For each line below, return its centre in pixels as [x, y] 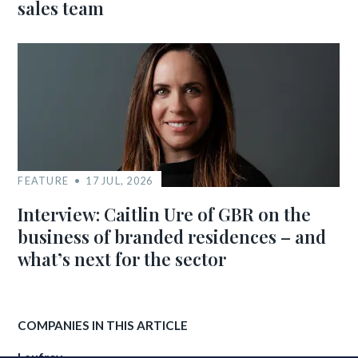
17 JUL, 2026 [119, 181]
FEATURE [44, 181]
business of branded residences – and [172, 237]
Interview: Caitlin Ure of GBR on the [165, 214]
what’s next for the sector [122, 259]
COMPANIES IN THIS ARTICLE [103, 325]
